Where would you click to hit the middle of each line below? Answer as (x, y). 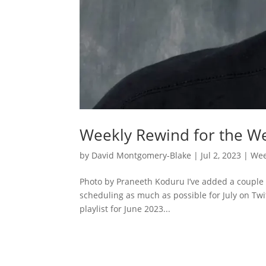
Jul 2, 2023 (221, 155)
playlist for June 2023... (125, 208)
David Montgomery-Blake (142, 155)
